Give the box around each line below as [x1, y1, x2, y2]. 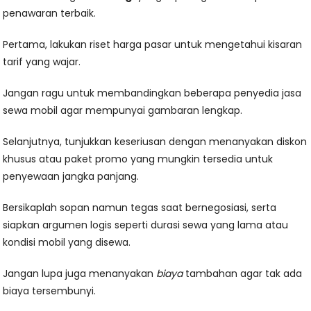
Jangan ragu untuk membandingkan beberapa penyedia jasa [3, 85, 302, 100]
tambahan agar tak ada [183, 266, 303, 280]
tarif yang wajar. [3, 54, 81, 69]
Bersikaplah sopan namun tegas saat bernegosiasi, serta [3, 200, 277, 215]
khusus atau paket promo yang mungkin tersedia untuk [3, 151, 274, 166]
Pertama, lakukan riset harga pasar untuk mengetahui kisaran [3, 37, 303, 51]
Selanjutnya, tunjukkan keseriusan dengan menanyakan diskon [3, 134, 308, 149]
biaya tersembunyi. [3, 283, 96, 298]
